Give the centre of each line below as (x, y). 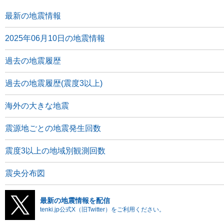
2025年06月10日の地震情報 (55, 38)
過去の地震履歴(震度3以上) (54, 83)
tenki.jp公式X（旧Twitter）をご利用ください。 (102, 209)
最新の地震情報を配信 (75, 200)
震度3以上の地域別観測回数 (55, 151)
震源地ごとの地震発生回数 (53, 128)
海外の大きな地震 (37, 106)
